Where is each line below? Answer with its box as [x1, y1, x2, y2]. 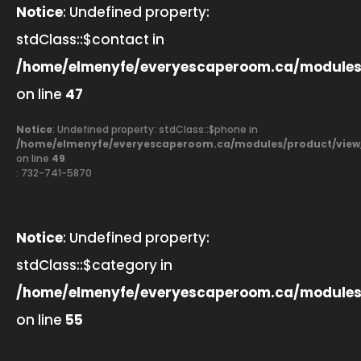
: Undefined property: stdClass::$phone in [52, 122, 258, 136]
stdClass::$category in [16, 255, 172, 275]
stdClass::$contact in [16, 30, 164, 49]
